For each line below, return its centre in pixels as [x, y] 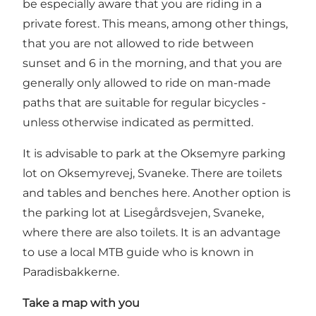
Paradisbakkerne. [71, 272]
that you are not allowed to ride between [138, 43]
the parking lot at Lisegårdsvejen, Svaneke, [143, 212]
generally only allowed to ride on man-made [147, 83]
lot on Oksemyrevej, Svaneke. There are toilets [152, 173]
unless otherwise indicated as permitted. [138, 122]
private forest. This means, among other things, [155, 23]
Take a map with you [81, 303]
